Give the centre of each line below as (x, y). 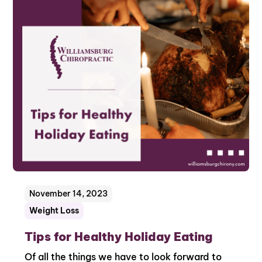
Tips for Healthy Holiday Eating (119, 236)
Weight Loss (54, 210)
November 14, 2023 (69, 193)
